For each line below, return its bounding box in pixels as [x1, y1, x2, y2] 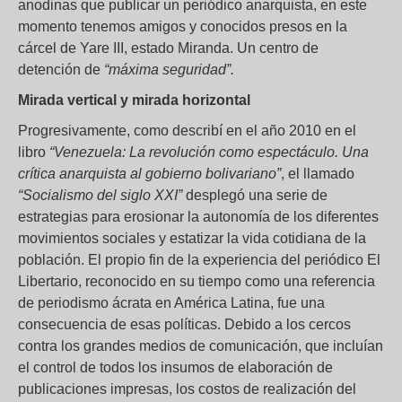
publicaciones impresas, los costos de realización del [18, 380, 356, 397]
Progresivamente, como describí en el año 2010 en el [18, 122, 356, 138]
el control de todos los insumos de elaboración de [18, 359, 333, 375]
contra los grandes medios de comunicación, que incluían [18, 337, 383, 354]
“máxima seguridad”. [104, 61, 234, 77]
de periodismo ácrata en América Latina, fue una [18, 294, 325, 310]
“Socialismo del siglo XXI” [18, 187, 182, 203]
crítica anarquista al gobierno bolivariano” [18, 165, 281, 181]
